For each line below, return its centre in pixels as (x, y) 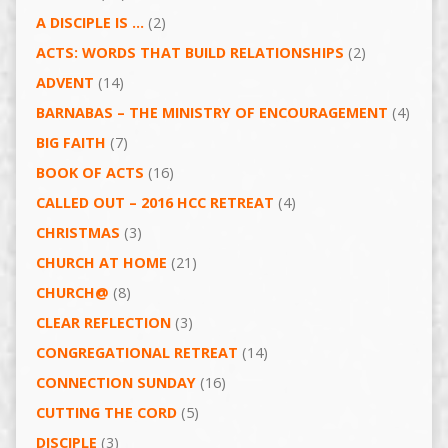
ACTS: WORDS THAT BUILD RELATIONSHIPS (189, 53)
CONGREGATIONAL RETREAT (136, 353)
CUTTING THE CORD (106, 413)
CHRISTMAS (77, 233)
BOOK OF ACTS (89, 173)
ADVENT (64, 83)
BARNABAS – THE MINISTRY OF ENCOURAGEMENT (211, 113)
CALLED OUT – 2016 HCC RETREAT (154, 203)
